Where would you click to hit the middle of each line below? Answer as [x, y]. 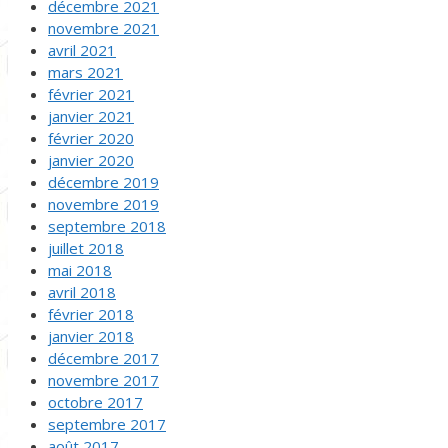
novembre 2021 [103, 27]
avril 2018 [82, 291]
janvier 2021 [91, 115]
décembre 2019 [103, 181]
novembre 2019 [103, 203]
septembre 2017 [107, 423]
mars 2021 [85, 71]
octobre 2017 [95, 401]
